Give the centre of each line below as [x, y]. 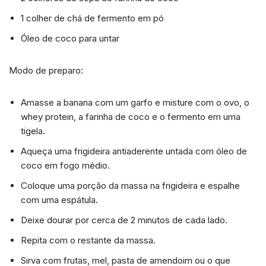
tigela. [33, 131]
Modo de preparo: [46, 70]
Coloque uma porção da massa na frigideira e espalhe [130, 185]
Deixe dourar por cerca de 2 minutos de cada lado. [124, 220]
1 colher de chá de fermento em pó [92, 18]
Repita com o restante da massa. [88, 240]
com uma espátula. [59, 199]
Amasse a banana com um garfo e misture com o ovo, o [135, 102]
